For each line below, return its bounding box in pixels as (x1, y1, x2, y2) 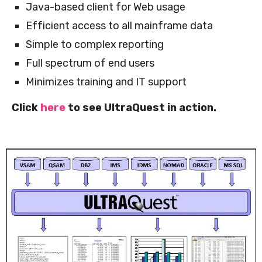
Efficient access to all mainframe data (26, 19, 213, 32)
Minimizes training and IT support (26, 75, 187, 88)
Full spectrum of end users (26, 56, 154, 70)
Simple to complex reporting (26, 37, 164, 51)
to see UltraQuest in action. (65, 101, 216, 114)
